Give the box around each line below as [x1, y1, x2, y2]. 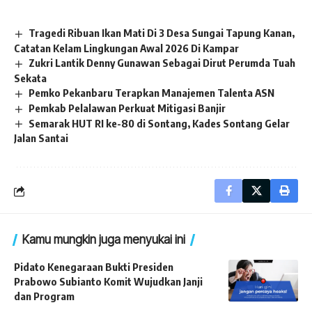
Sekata [14, 71, 47, 84]
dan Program [14, 290, 75, 303]
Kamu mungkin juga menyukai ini [22, 233, 185, 247]
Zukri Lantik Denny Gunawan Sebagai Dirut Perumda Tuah [29, 56, 296, 69]
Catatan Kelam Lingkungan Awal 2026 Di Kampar [14, 41, 239, 54]
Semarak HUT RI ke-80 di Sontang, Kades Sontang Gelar [29, 116, 290, 130]
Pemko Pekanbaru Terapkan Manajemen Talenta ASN [29, 86, 275, 99]
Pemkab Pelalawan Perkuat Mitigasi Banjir [29, 101, 226, 114]
